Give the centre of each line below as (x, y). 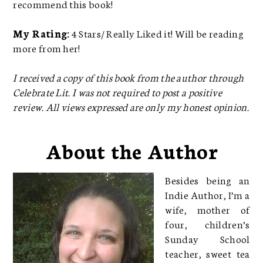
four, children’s (208, 223)
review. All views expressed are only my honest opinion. (131, 106)
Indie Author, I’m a (208, 194)
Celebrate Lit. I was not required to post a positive (118, 91)
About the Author (131, 150)
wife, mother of (208, 209)
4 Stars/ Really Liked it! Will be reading (157, 33)
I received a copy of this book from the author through (129, 77)
